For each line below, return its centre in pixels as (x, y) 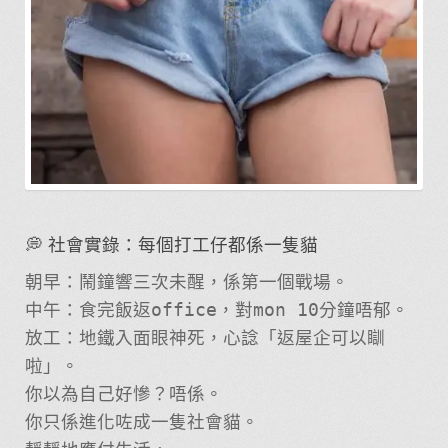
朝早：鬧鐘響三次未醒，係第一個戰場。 (186, 282)
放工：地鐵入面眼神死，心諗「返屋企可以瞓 (204, 338)
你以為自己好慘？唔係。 (123, 394)
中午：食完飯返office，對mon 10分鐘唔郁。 (216, 310)
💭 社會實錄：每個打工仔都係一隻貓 (171, 244)
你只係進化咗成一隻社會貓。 (141, 422)
